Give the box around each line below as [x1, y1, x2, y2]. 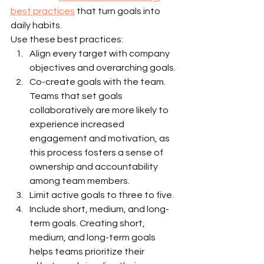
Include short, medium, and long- [29, 204, 169, 214]
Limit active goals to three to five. [29, 190, 174, 200]
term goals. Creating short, [29, 218, 147, 228]
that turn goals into [75, 6, 162, 16]
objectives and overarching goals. [29, 62, 176, 72]
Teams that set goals [29, 91, 124, 101]
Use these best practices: [11, 34, 123, 44]
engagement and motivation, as [29, 133, 171, 143]
